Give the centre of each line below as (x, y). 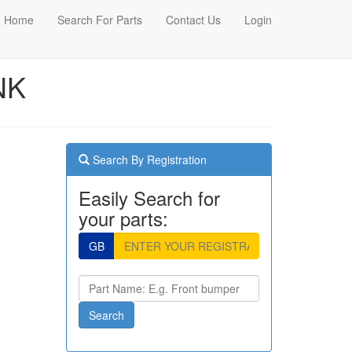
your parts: (123, 218)
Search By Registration (148, 159)
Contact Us (193, 20)
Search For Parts (100, 20)
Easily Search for (149, 198)
